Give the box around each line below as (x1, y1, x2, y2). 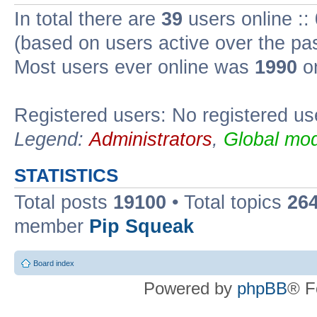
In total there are (14, 8, 161, 30)
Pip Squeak (89, 216, 194, 237)
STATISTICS (14, 166, 118, 185)
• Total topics (166, 192, 287, 213)
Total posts (14, 192, 113, 213)
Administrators (89, 129, 212, 150)
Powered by (144, 278, 237, 298)
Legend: (14, 129, 89, 150)
